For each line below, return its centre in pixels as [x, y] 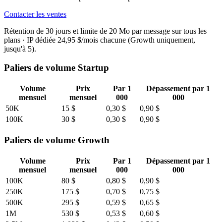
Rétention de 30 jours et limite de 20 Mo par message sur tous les [105, 31]
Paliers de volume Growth [57, 140]
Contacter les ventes [35, 14]
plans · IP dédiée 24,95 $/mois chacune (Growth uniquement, [100, 40]
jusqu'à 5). [20, 49]
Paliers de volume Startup [56, 68]
